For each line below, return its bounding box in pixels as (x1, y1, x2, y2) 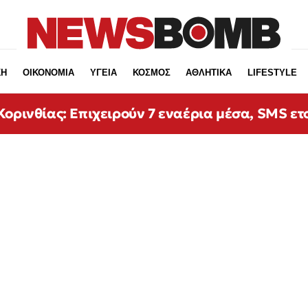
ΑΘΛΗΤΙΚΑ (186, 67, 232, 78)
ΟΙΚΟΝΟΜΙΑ (22, 67, 74, 78)
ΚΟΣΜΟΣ (132, 67, 170, 78)
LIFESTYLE (247, 67, 298, 78)
